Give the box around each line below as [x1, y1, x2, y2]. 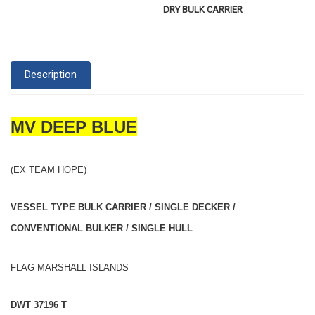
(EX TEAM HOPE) [11, 164, 86, 175]
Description [25, 68, 77, 82]
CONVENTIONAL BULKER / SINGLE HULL [11, 222, 193, 233]
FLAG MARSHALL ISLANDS [11, 262, 129, 273]
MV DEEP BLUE [11, 117, 137, 136]
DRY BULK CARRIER [163, 4, 243, 15]
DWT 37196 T [11, 299, 67, 310]
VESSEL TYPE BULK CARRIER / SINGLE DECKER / [11, 201, 236, 212]
